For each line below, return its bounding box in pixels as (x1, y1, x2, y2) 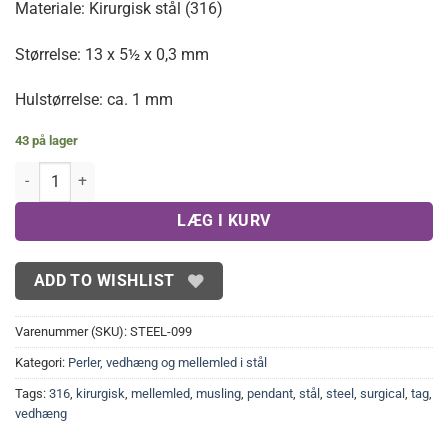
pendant (247, 385, 293, 401)
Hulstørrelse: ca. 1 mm (15, 90, 173, 110)
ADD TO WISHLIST (33, 271, 175, 290)
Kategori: (15, 354, 68, 370)
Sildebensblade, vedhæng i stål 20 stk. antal (14, 163, 294, 181)
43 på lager (15, 133, 78, 149)
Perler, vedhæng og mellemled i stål (68, 354, 267, 370)
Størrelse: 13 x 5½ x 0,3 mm (15, 44, 209, 64)
